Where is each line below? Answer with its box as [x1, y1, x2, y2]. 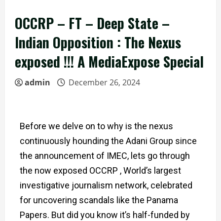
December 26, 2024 [67, 77, 142, 88]
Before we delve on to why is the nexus [20, 121, 173, 131]
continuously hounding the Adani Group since [20, 136, 197, 146]
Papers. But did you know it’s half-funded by [20, 210, 190, 220]
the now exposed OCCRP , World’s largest [20, 165, 181, 176]
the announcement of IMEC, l [20, 150, 133, 161]
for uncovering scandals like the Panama [20, 195, 178, 205]
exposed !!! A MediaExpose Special [15, 51, 204, 72]
